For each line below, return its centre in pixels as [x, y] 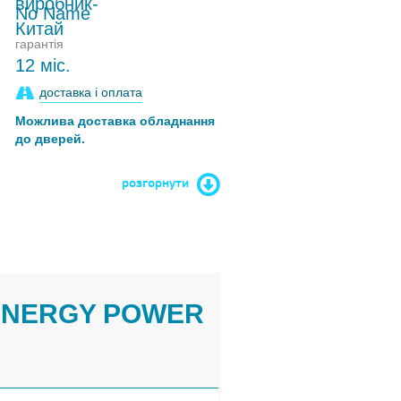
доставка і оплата [91, 92]
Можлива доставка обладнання [115, 121]
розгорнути [155, 184]
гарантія [40, 44]
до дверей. [51, 139]
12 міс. [43, 65]
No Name [53, 13]
